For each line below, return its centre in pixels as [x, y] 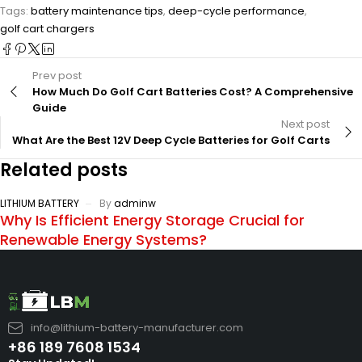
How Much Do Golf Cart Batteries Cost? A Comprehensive [193, 91]
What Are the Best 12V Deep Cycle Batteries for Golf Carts [171, 140]
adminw [135, 203]
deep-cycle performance [236, 11]
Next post [305, 124]
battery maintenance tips [97, 11]
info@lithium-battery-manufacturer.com [137, 328]
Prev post [57, 75]
